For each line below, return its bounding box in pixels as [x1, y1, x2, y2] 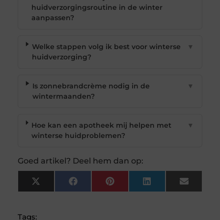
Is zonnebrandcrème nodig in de [32, 82, 150, 91]
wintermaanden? [32, 92, 95, 101]
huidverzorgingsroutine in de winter [31, 3, 163, 12]
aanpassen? [31, 13, 74, 23]
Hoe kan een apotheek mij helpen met [31, 121, 172, 130]
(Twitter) [39, 187, 70, 196]
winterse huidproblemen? [31, 131, 126, 140]
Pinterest [113, 180, 147, 189]
